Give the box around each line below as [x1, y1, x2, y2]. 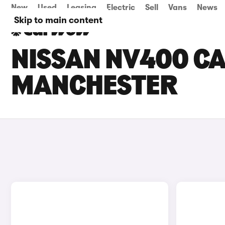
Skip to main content [14, 15, 102, 25]
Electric [106, 3, 135, 12]
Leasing [67, 3, 96, 12]
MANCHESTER [11, 73, 177, 101]
